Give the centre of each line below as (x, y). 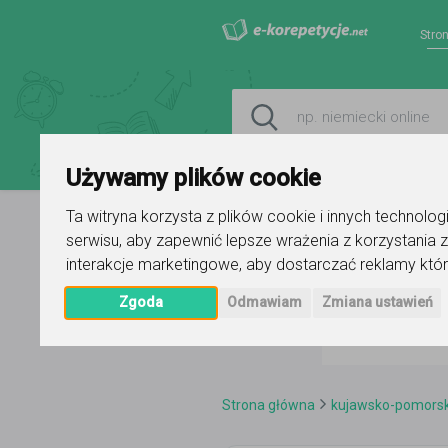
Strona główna (268, 405)
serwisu (93, 241)
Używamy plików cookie (194, 178)
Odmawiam (265, 302)
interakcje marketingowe (153, 265)
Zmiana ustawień (377, 302)
